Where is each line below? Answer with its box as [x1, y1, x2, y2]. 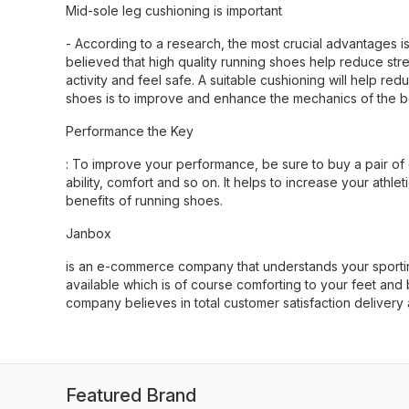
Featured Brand [66, 384, 196, 406]
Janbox [66, 225, 111, 241]
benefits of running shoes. [66, 193, 223, 208]
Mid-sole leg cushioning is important [66, 3, 282, 18]
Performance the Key [66, 123, 194, 139]
